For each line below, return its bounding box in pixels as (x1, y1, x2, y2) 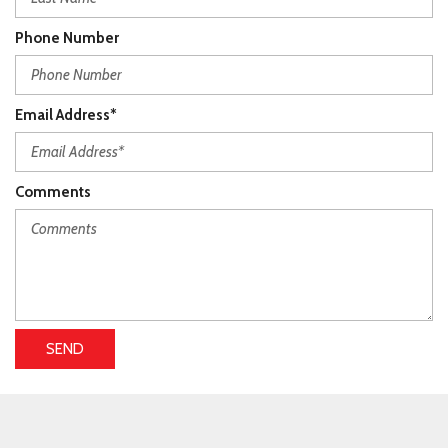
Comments (15, 183, 91, 201)
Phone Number (15, 29, 119, 47)
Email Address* (15, 106, 117, 124)
